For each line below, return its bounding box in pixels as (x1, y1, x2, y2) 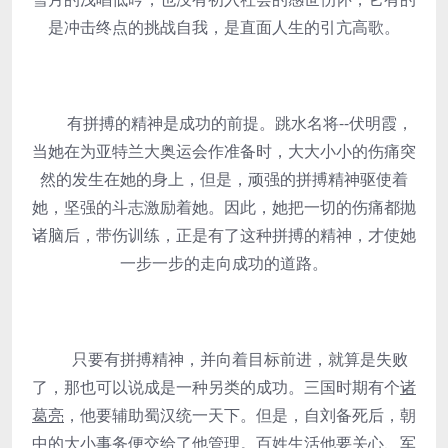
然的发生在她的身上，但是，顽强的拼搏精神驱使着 (40, 168, 408, 190)
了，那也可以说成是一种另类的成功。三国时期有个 (32, 376, 400, 398)
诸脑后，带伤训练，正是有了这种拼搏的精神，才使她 (32, 224, 416, 246)
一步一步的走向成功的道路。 (120, 252, 328, 274)
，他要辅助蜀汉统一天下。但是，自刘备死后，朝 (64, 404, 416, 426)
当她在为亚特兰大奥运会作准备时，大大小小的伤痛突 (32, 140, 416, 162)
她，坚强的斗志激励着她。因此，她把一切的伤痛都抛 (32, 196, 416, 218)
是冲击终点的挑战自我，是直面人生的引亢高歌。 (48, 16, 400, 38)
